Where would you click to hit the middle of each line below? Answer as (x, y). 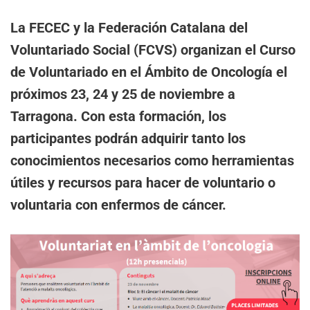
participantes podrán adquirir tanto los (128, 139)
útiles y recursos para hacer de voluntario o (143, 183)
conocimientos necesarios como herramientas (152, 161)
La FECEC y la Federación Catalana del (129, 28)
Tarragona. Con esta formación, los (118, 117)
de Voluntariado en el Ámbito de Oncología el (149, 72)
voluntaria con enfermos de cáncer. (118, 205)
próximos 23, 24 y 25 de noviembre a (123, 94)
